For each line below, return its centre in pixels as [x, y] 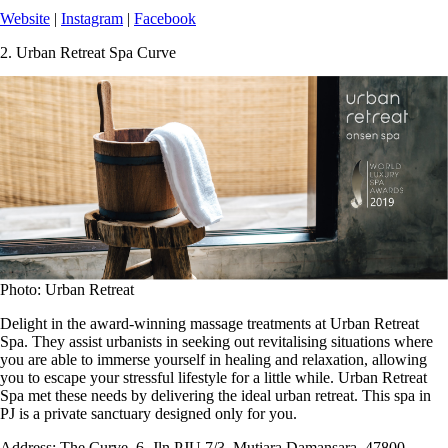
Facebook [165, 19]
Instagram [92, 19]
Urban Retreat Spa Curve [96, 53]
